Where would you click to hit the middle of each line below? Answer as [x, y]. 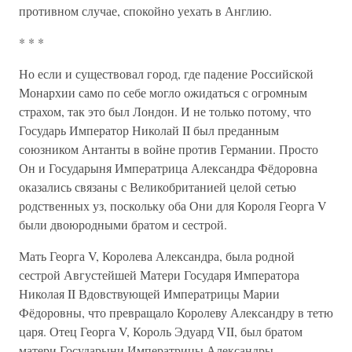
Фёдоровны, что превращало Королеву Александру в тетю [176, 312]
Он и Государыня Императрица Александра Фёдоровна [168, 168]
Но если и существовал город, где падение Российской [166, 73]
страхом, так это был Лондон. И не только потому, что [165, 111]
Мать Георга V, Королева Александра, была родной [157, 256]
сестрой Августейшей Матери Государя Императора [159, 275]
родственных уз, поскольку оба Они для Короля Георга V [173, 205]
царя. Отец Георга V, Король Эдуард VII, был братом [161, 331]
